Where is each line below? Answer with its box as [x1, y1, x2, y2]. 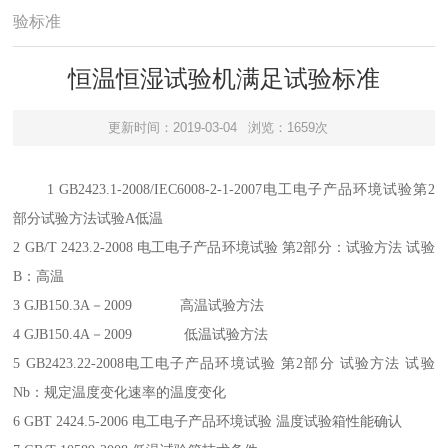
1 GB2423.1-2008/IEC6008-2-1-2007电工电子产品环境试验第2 [46, 181, 435, 197]
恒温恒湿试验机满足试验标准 [67, 65, 380, 93]
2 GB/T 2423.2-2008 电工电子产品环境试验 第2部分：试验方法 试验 [13, 239, 435, 255]
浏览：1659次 [248, 120, 329, 136]
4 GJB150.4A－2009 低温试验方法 [13, 326, 269, 342]
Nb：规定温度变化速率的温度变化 [13, 384, 227, 400]
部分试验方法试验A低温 [13, 210, 164, 226]
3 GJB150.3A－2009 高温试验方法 [13, 297, 265, 313]
